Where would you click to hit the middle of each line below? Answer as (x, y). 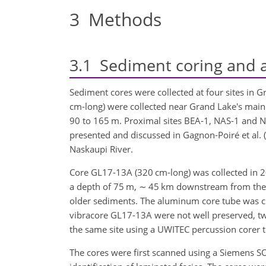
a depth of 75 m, (104, 187)
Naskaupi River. (101, 149)
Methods (121, 19)
